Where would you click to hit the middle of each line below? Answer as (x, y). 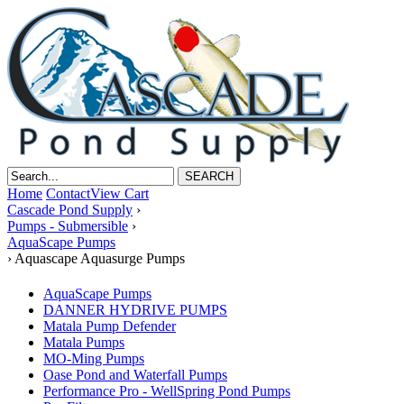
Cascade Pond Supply (70, 210)
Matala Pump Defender (110, 326)
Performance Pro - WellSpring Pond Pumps (167, 391)
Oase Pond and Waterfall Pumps (135, 375)
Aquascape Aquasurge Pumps (100, 258)
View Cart (119, 193)
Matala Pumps (84, 343)
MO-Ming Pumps (94, 359)
